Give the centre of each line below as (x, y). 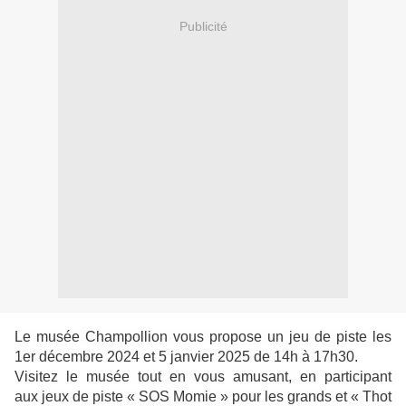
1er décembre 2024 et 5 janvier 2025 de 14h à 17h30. (186, 357)
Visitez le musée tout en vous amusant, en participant (203, 377)
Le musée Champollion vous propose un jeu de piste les (203, 337)
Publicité (203, 26)
